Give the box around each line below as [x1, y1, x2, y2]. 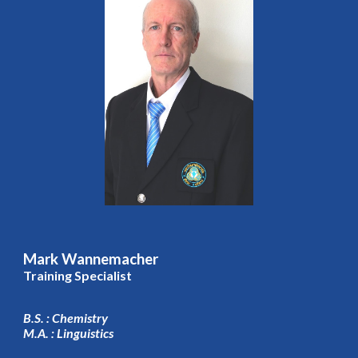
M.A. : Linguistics [23, 324, 114, 340]
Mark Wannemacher [23, 249, 159, 268]
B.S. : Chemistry [23, 309, 109, 325]
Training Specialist [23, 267, 133, 283]
